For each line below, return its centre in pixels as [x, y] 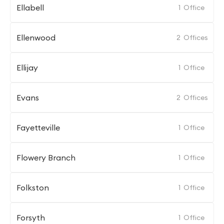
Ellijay [27, 67]
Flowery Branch [46, 157]
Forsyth [31, 217]
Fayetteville [38, 127]
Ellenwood [36, 37]
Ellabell [30, 7]
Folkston [33, 187]
